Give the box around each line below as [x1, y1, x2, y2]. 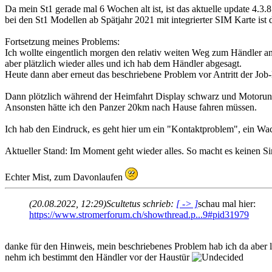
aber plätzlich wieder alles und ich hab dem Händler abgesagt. [5, 58, 242, 69]
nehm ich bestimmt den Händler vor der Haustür [5, 252, 192, 263]
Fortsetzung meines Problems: [5, 36, 120, 47]
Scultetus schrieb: [106, 199, 176, 209]
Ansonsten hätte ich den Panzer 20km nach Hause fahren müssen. [5, 102, 257, 113]
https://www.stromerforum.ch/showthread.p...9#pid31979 [29, 209, 249, 220]
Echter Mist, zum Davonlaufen [5, 172, 125, 183]
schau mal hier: [198, 199, 256, 209]
